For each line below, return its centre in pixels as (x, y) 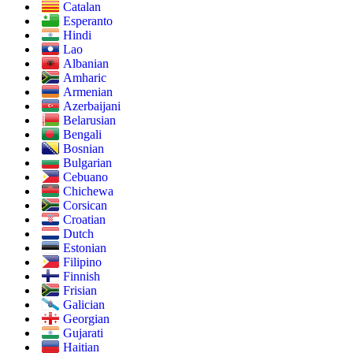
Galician (84, 304)
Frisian (80, 290)
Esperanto (88, 20)
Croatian (84, 219)
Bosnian (84, 148)
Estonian (85, 247)
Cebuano (85, 176)
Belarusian (89, 120)
